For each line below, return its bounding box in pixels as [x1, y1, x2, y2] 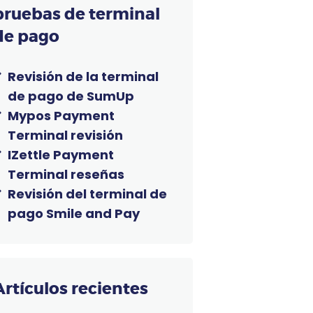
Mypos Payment [8, 106, 115, 124]
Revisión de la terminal [8, 67, 159, 85]
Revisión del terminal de [8, 184, 168, 203]
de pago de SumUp [8, 87, 135, 105]
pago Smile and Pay [8, 204, 140, 222]
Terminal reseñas [8, 165, 125, 183]
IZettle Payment [8, 145, 115, 163]
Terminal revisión [8, 126, 124, 144]
